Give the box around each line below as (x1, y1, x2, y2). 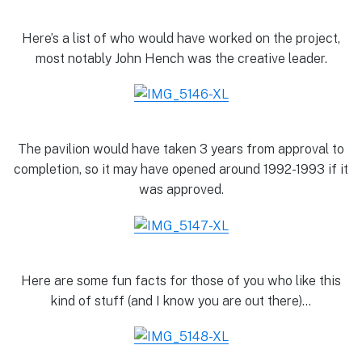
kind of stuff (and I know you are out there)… (51, 293, 311, 309)
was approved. (138, 182, 224, 198)
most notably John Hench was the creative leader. (35, 50, 327, 66)
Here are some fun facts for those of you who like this (21, 272, 341, 288)
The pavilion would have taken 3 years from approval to (18, 141, 344, 158)
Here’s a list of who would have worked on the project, (22, 30, 340, 46)
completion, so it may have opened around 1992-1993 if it (14, 162, 348, 178)
